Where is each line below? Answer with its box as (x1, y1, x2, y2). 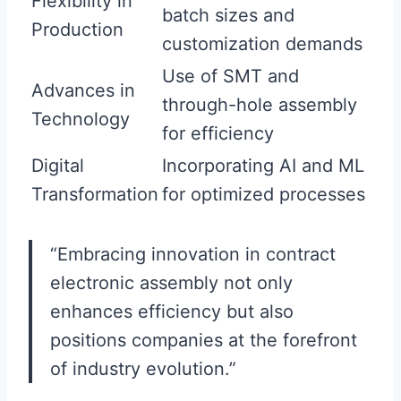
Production (31, 19, 124, 40)
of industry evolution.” (50, 358, 236, 380)
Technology (31, 108, 130, 130)
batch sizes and (162, 4, 294, 26)
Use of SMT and (162, 65, 299, 87)
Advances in (31, 80, 135, 101)
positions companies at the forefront (50, 329, 357, 351)
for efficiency (162, 123, 274, 144)
